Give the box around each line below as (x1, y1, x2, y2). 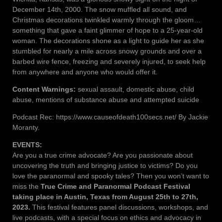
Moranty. (12, 123, 40, 131)
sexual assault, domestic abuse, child (78, 85, 194, 93)
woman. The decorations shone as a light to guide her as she (12, 36, 204, 45)
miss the (12, 182, 41, 190)
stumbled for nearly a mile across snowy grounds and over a (12, 47, 202, 55)
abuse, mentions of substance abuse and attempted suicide (12, 95, 199, 104)
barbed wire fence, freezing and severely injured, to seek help (12, 57, 206, 65)
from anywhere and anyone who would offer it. (12, 67, 158, 76)
